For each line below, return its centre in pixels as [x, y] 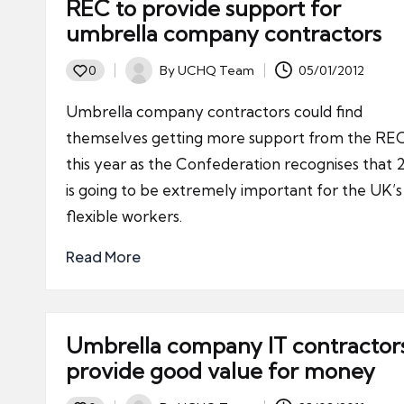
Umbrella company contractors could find [214, 111]
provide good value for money [220, 371]
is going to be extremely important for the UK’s [234, 190]
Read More [103, 257]
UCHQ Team [216, 70]
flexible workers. [124, 216]
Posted [146, 80]
